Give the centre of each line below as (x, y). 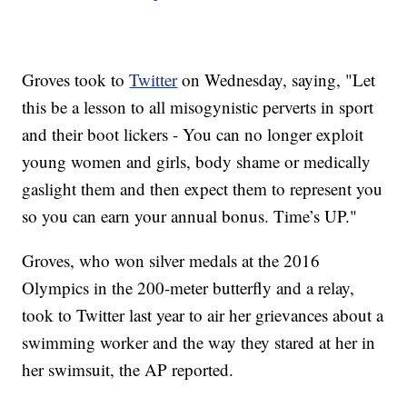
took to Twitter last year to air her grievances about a (203, 315)
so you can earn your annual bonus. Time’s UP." (190, 216)
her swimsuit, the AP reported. (128, 370)
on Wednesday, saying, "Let (277, 80)
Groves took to (76, 80)
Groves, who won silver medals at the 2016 (171, 261)
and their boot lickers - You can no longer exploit (193, 134)
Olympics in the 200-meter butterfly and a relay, (189, 288)
